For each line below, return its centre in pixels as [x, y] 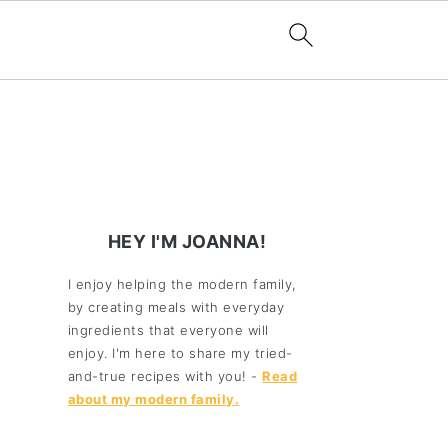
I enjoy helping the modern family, [182, 283]
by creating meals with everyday [176, 306]
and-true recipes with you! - [165, 375]
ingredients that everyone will [168, 329]
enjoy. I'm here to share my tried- [180, 352]
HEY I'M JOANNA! [187, 241]
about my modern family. [153, 398]
